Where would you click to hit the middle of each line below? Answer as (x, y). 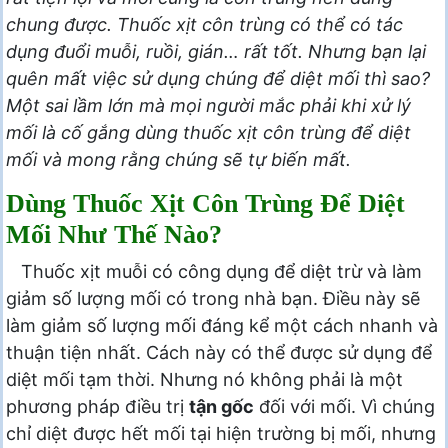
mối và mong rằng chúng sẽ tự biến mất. (178, 159)
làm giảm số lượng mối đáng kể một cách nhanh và (222, 325)
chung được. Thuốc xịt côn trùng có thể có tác (204, 24)
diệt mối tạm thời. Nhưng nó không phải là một (204, 379)
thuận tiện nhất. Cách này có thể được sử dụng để (219, 352)
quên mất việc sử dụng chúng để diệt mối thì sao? (218, 78)
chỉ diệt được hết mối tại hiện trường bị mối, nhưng (221, 433)
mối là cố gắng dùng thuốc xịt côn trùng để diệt (208, 132)
